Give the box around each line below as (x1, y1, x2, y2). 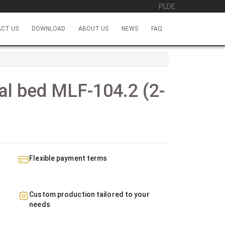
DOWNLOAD (32, 25, 65, 32)
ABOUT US (78, 25, 108, 32)
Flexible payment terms (29, 154, 107, 162)
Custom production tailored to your (29, 190, 150, 198)
